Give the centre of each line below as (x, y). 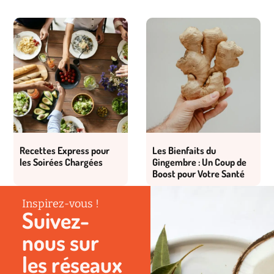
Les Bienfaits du (184, 150)
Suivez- (55, 220)
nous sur (60, 242)
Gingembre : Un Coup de (199, 162)
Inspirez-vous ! (60, 203)
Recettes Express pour (65, 150)
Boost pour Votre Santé (198, 173)
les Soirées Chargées (61, 162)
